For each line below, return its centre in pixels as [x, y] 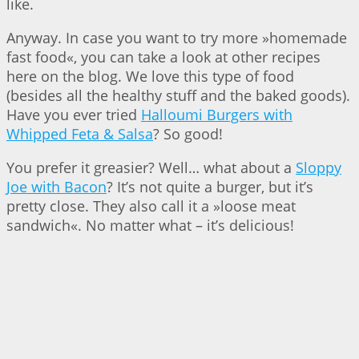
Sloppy [319, 167]
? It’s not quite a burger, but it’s [210, 186]
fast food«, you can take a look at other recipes [163, 56]
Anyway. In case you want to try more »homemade [177, 37]
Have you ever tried [74, 114]
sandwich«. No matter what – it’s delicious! [150, 225]
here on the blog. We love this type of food [150, 76]
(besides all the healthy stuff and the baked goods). [178, 95]
